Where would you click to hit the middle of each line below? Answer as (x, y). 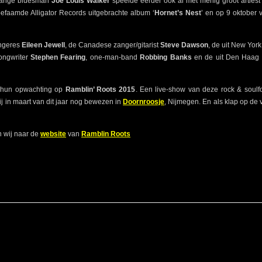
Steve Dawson (185, 45)
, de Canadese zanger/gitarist (113, 45)
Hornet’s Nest (178, 13)
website (53, 134)
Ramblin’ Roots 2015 (100, 90)
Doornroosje (144, 102)
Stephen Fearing (57, 58)
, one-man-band (113, 58)
